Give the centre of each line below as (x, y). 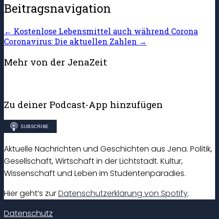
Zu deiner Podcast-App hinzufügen (83, 105)
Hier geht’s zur (31, 193)
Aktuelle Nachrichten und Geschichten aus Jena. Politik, (108, 149)
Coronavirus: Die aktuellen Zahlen (71, 41)
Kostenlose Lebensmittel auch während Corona (105, 31)
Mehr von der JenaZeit (55, 62)
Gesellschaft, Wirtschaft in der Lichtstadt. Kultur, (93, 161)
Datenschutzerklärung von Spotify (123, 193)
